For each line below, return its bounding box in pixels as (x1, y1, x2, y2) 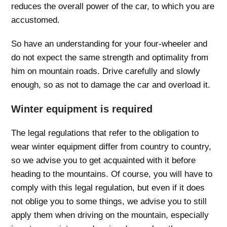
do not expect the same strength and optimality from (11, 52, 209, 62)
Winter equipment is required (11, 103, 153, 115)
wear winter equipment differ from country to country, (11, 141, 212, 152)
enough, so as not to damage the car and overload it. (11, 80, 211, 90)
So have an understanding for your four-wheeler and (11, 39, 208, 49)
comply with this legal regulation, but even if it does (11, 182, 205, 193)
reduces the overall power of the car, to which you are (11, 1, 215, 11)
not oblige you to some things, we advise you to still (11, 196, 207, 206)
